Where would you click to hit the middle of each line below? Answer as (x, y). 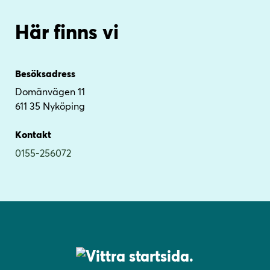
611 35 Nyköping (50, 106)
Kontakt (33, 134)
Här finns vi (67, 31)
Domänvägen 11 (50, 92)
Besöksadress (45, 73)
